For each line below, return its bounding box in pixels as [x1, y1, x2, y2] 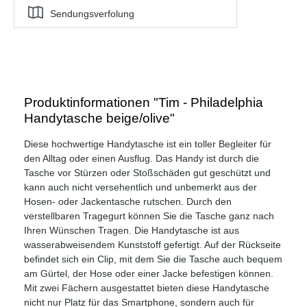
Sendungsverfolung [50, 8, 134, 19]
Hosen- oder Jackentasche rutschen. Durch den [24, 195, 232, 207]
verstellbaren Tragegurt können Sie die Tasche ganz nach [24, 210, 274, 221]
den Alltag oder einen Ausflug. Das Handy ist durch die [24, 152, 259, 164]
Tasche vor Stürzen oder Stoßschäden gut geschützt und [24, 167, 271, 178]
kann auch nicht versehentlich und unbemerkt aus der [24, 181, 257, 193]
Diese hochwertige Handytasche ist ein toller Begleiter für [24, 138, 271, 149]
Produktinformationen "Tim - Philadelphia [24, 95, 263, 110]
